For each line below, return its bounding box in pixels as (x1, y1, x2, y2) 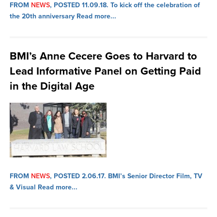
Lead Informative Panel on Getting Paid (10, 65, 201, 77)
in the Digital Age (10, 80, 94, 93)
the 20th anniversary (10, 12, 77, 20)
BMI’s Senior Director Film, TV (106, 172, 202, 180)
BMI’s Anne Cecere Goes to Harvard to (10, 50, 197, 62)
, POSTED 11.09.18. (50, 1, 108, 9)
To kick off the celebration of (108, 1, 200, 9)
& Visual (10, 183, 38, 191)
